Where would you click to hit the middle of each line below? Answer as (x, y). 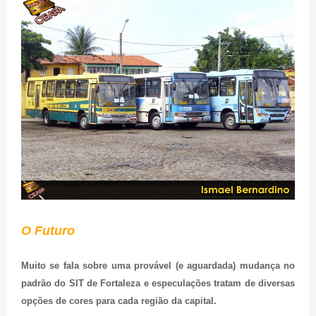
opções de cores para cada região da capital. (119, 300)
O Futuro (48, 230)
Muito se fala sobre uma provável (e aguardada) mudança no (158, 265)
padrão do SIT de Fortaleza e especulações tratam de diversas (158, 283)
